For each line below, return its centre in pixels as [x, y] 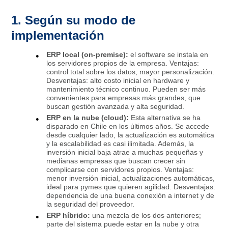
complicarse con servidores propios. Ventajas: [120, 169]
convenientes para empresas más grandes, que [124, 97]
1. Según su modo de [74, 20]
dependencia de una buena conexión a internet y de [131, 195]
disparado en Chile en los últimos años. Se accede [128, 126]
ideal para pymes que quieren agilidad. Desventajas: [131, 187]
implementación [58, 35]
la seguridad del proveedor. [91, 204]
